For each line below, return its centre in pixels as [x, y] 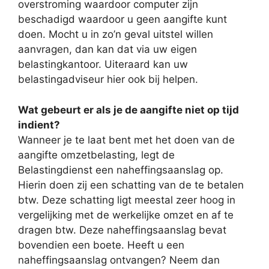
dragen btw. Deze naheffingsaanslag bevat [122, 230]
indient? [39, 125]
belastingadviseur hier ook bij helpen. [108, 79]
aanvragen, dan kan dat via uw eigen [107, 49]
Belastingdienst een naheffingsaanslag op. [121, 170]
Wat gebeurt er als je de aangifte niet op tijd [128, 110]
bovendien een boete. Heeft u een [101, 245]
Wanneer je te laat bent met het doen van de [126, 140]
